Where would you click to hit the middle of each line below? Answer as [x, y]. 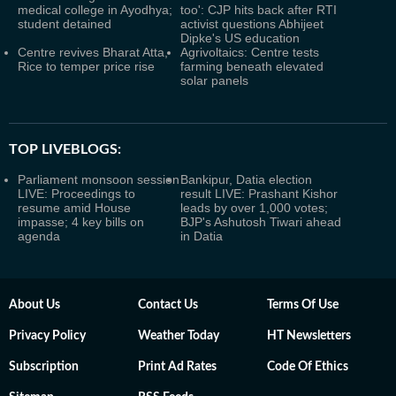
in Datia [202, 236]
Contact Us [168, 305]
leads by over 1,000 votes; [254, 207]
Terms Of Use [303, 305]
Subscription [44, 366]
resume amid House [74, 207]
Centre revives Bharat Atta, [93, 52]
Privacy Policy [47, 335]
